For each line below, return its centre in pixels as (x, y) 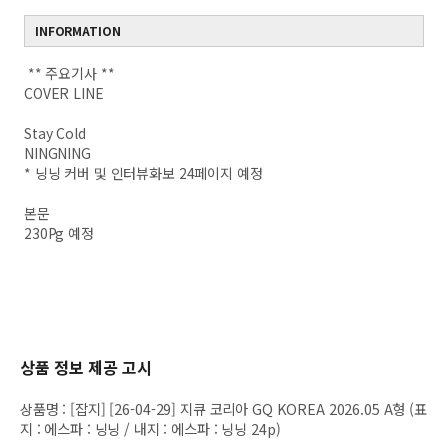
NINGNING (57, 153)
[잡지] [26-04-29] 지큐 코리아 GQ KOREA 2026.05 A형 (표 (248, 408)
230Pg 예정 (59, 233)
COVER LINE (64, 93)
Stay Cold (55, 133)
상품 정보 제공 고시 (86, 367)
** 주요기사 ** (69, 73)
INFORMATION (78, 30)
